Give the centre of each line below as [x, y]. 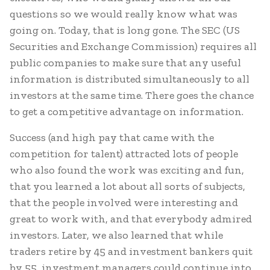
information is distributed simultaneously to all [130, 79]
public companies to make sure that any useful [125, 63]
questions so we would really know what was [124, 14]
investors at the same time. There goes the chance [132, 95]
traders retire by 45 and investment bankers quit [131, 251]
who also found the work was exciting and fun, [127, 170]
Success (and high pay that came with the [112, 137]
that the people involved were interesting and [124, 202]
